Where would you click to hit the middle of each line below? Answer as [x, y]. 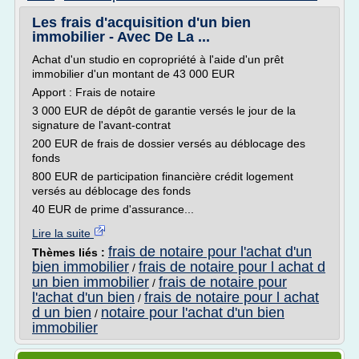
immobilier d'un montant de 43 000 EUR [133, 74]
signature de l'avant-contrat [101, 125]
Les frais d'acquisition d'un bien [141, 22]
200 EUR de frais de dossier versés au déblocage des [169, 143]
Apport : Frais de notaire [94, 92]
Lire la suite [63, 233]
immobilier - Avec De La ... [121, 37]
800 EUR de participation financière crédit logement [163, 176]
